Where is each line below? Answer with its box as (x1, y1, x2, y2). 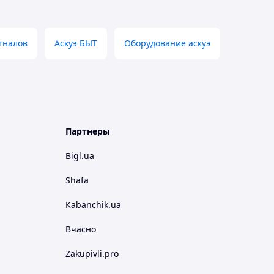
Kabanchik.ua (65, 199, 121, 210)
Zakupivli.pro (65, 248, 119, 259)
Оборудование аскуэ (124, 37, 210, 49)
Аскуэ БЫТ (54, 37, 97, 49)
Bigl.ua (65, 150, 94, 161)
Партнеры (65, 125, 110, 137)
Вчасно (65, 223, 96, 235)
